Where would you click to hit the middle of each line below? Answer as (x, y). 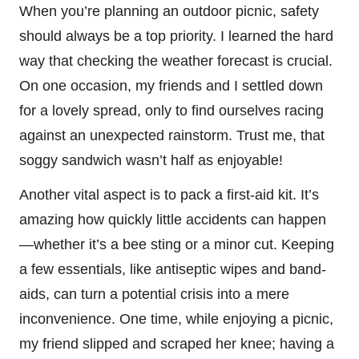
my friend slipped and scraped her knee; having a (177, 343)
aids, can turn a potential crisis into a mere (154, 294)
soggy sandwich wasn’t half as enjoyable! (151, 160)
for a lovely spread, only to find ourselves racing (171, 110)
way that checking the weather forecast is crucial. (176, 61)
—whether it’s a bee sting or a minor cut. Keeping (177, 244)
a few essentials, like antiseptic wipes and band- (173, 269)
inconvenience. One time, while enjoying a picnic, (176, 319)
